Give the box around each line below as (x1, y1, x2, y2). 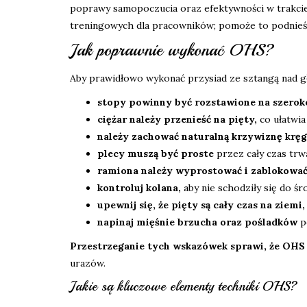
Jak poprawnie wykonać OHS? (70, 39, 274, 62)
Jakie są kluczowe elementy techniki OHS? (70, 278, 297, 295)
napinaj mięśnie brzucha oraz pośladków (97, 216, 297, 229)
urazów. (70, 257, 106, 270)
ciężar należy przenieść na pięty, (97, 113, 257, 126)
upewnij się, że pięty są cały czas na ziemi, (97, 199, 305, 212)
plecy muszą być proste (97, 147, 214, 160)
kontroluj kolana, (97, 182, 181, 195)
